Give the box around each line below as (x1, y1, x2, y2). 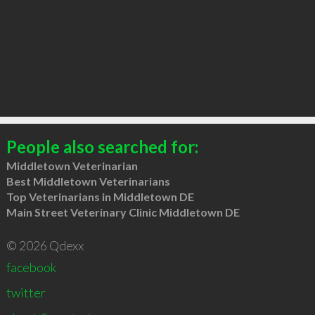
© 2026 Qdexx (6, 237, 84, 253)
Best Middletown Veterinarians (6, 174, 170, 188)
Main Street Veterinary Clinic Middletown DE (6, 205, 240, 219)
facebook (6, 259, 56, 275)
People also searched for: (6, 136, 198, 157)
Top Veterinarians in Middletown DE (6, 189, 194, 203)
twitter (6, 284, 46, 300)
